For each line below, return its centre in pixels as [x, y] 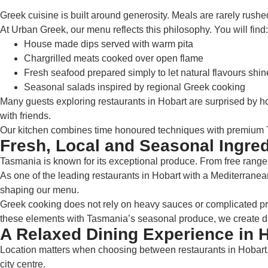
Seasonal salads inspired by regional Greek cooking [135, 87]
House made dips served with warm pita [109, 44]
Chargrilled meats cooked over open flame [114, 58]
